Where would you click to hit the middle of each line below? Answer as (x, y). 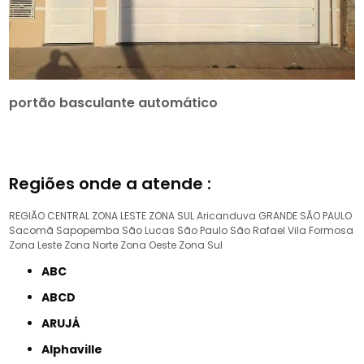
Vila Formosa (321, 230)
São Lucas (149, 230)
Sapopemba (88, 230)
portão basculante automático (114, 102)
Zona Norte (91, 245)
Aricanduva (227, 215)
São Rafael (258, 230)
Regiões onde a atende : (110, 183)
